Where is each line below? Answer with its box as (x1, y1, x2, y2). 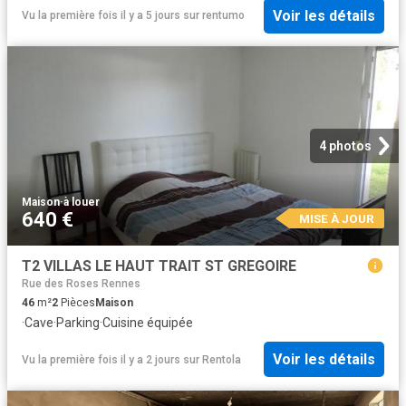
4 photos (319, 139, 372, 154)
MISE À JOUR (298, 211, 374, 227)
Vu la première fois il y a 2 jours (22, 353, 180, 366)
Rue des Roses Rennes (22, 276, 140, 290)
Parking (56, 314, 100, 330)
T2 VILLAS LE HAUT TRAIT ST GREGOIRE (22, 257, 296, 275)
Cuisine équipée (102, 314, 193, 330)
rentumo (202, 9, 245, 23)
